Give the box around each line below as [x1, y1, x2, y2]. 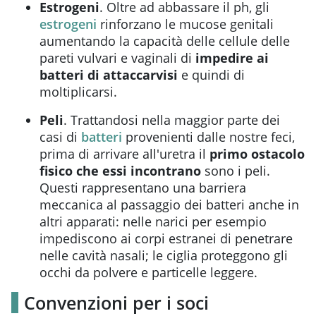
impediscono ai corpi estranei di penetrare [39, 229, 293, 247]
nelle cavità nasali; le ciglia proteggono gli [39, 246, 288, 264]
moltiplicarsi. [39, 83, 117, 100]
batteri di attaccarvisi [39, 66, 178, 83]
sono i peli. [201, 162, 270, 179]
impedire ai [195, 49, 269, 66]
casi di [39, 128, 81, 145]
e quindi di [178, 66, 245, 83]
